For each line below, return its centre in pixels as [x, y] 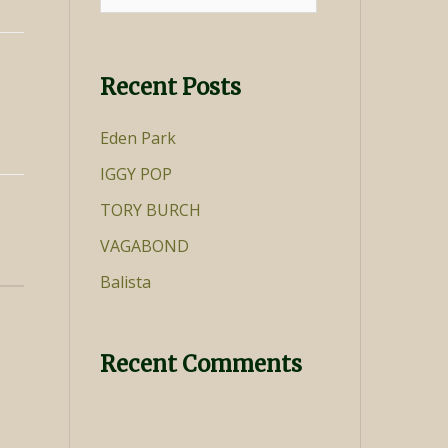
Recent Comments [200, 364]
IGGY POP [135, 174]
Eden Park [137, 138]
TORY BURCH [150, 210]
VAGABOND [144, 246]
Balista [125, 282]
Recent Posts [170, 87]
